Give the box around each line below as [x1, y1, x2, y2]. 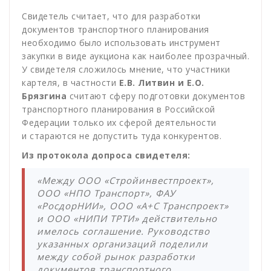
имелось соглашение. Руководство [37, 225, 210, 238]
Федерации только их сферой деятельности [22, 117, 217, 129]
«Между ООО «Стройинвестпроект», [37, 174, 214, 187]
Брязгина [22, 90, 67, 102]
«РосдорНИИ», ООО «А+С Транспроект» [37, 200, 229, 212]
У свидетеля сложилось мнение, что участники [22, 64, 230, 76]
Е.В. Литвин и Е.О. [119, 77, 204, 89]
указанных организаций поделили [37, 238, 208, 250]
